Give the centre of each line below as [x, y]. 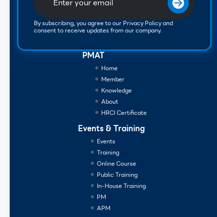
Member [113, 79]
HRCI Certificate [124, 112]
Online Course [116, 163]
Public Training [117, 174]
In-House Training [121, 186]
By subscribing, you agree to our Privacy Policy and [103, 23]
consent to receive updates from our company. [98, 30]
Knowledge [116, 90]
